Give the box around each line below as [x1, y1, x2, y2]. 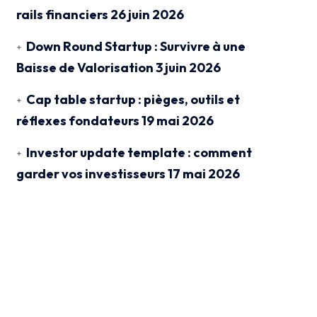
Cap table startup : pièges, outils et [25, 91, 240, 108]
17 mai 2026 [167, 165, 240, 182]
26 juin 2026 [110, 6, 184, 23]
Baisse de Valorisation [16, 59, 154, 76]
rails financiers [16, 6, 108, 23]
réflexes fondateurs [16, 112, 139, 129]
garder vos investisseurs [16, 165, 166, 182]
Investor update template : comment [25, 144, 252, 161]
